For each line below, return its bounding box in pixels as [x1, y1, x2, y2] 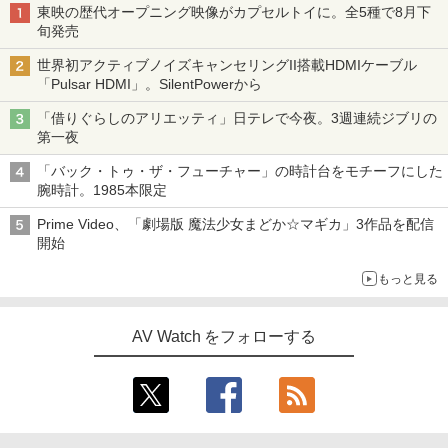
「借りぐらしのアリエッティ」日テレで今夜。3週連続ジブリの [37, 109, 437, 126]
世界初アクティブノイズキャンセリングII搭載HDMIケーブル [37, 56, 417, 73]
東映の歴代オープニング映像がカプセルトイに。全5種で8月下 [37, 3, 431, 20]
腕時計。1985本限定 [37, 181, 167, 198]
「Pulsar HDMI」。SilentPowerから [37, 75, 262, 92]
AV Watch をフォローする [131, 327, 317, 345]
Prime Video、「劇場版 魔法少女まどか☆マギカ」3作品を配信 [37, 215, 434, 232]
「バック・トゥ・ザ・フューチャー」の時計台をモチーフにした [37, 162, 443, 179]
